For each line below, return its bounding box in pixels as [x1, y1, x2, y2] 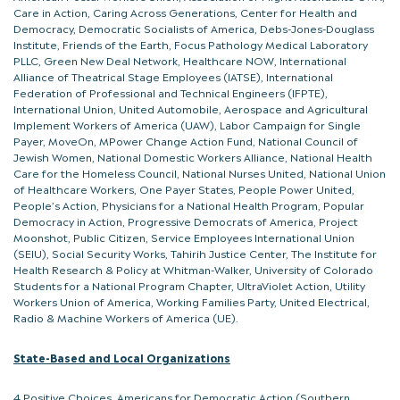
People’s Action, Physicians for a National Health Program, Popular [13, 196, 364, 213]
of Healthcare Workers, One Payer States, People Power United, [13, 180, 354, 197]
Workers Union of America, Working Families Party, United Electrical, [13, 293, 370, 310]
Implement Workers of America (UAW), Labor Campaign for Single [13, 116, 361, 133]
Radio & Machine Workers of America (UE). [13, 309, 238, 326]
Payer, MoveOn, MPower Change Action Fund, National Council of [13, 132, 358, 149]
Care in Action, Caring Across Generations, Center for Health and [13, 4, 357, 21]
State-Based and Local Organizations [13, 348, 230, 365]
